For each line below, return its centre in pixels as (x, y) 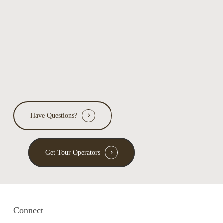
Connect (29, 210)
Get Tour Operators (73, 153)
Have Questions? (54, 116)
